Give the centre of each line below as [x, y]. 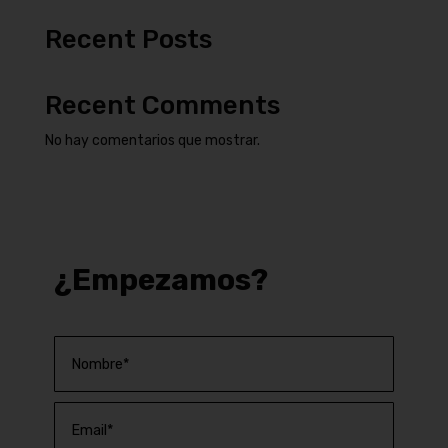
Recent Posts [128, 40]
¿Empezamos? [160, 279]
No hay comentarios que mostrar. [152, 141]
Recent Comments [162, 106]
